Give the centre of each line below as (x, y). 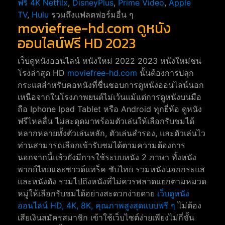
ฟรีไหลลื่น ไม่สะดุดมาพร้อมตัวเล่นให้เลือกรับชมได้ (106, 121)
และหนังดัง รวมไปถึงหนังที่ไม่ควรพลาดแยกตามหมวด (112, 182)
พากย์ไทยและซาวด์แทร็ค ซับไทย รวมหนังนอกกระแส (111, 170)
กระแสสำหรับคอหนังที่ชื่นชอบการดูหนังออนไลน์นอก (111, 85)
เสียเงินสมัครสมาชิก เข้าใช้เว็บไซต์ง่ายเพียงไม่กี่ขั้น (106, 218)
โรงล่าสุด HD (42, 73)
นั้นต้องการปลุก (165, 73)
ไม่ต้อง (188, 206)
